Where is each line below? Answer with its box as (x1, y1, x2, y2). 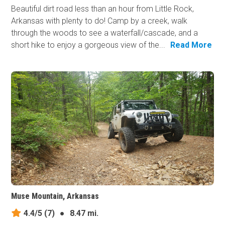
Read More (170, 40, 212, 50)
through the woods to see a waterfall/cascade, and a (11, 28, 198, 38)
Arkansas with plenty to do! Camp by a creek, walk (11, 16, 188, 26)
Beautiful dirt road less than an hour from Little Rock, (11, 4, 194, 14)
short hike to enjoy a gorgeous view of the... (11, 40, 166, 50)
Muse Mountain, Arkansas (11, 191, 99, 201)
